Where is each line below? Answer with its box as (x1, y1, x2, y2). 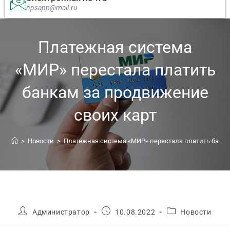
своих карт (73, 105, 157, 125)
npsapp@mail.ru (26, 3, 77, 12)
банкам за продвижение (22, 82, 208, 102)
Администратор (32, 207, 90, 216)
